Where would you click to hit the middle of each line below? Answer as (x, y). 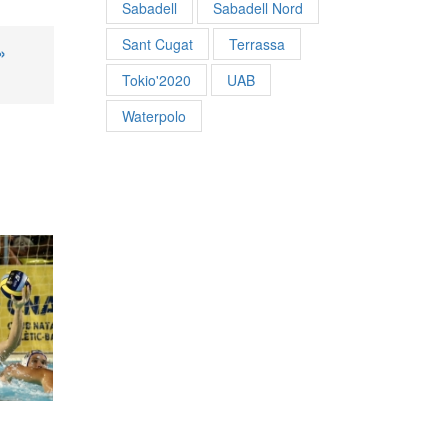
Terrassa (256, 43)
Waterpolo (153, 115)
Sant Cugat (157, 43)
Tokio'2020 (156, 79)
